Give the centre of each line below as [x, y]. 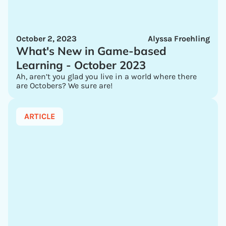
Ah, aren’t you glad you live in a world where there [106, 76]
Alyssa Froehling [179, 39]
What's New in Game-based [91, 51]
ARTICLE [40, 116]
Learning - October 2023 [81, 65]
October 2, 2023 [46, 39]
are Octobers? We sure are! [64, 86]
